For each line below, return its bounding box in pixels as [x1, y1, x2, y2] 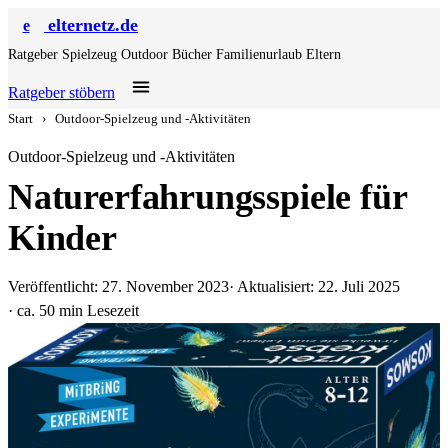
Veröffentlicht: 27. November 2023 [8, 278, 229, 295]
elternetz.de [48, 15, 138, 35]
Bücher [172, 47, 216, 62]
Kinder [8, 218, 117, 258]
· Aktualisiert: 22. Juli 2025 [229, 278, 400, 295]
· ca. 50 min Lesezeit [8, 302, 139, 319]
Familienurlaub [216, 47, 306, 62]
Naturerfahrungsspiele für [8, 177, 407, 217]
